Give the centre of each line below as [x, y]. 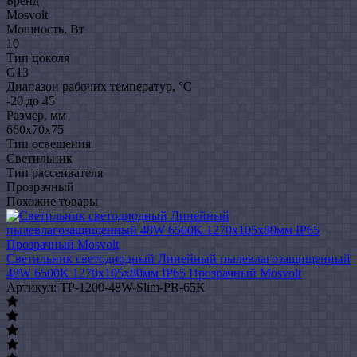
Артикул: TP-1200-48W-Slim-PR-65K [106, 287]
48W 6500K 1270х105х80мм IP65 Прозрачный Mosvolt [154, 273]
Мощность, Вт [45, 29]
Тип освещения [49, 143]
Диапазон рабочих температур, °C [99, 86]
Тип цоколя [38, 57]
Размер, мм [36, 115]
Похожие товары [52, 201]
